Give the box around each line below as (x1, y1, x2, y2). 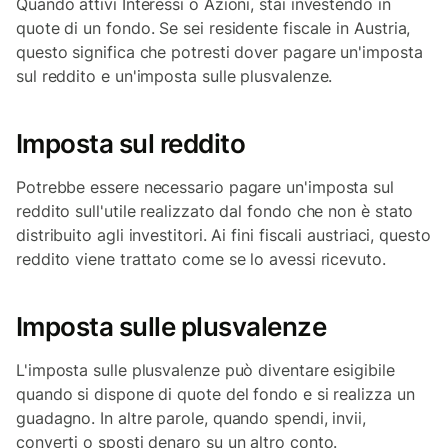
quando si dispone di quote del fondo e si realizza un (16, 384, 415, 404)
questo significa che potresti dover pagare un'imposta (16, 42, 423, 62)
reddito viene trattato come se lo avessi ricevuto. (16, 249, 391, 269)
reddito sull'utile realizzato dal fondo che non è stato (16, 201, 414, 221)
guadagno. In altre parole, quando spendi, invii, (16, 408, 366, 428)
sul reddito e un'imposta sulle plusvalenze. (16, 66, 338, 86)
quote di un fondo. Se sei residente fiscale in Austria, (16, 18, 411, 38)
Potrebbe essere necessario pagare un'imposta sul (16, 177, 394, 197)
